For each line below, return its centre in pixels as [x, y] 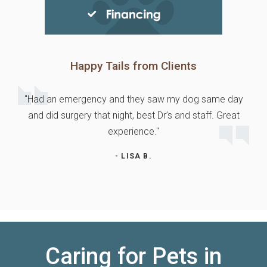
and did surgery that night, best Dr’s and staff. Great [133, 115]
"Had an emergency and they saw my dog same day [133, 99]
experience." [133, 131]
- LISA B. [133, 156]
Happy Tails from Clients [133, 66]
